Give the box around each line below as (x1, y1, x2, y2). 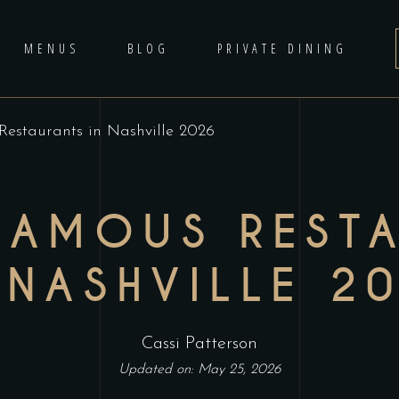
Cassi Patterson (142, 335, 257, 353)
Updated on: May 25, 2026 (118, 362, 281, 377)
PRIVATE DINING (216, 40, 348, 57)
